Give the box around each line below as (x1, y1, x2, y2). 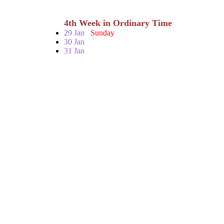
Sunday (90, 28, 114, 37)
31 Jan (64, 46, 84, 55)
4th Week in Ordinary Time (64, 18, 172, 28)
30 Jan (64, 37, 84, 46)
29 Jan (64, 28, 90, 37)
